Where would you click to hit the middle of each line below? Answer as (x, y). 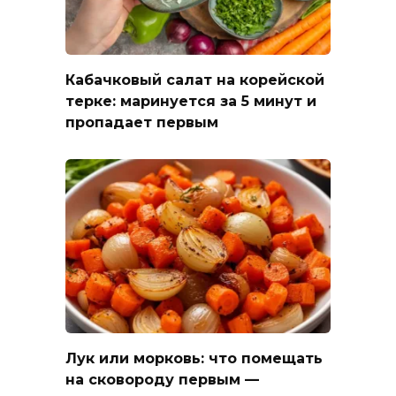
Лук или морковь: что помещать (194, 358)
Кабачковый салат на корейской (195, 80)
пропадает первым (142, 122)
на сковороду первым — (162, 379)
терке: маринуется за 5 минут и (191, 101)
